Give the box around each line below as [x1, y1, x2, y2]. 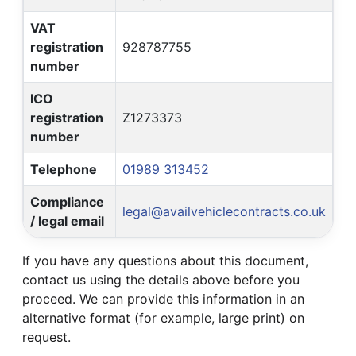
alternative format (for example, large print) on [22, 309, 304, 326]
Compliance [30, 193, 104, 210]
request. [22, 328, 71, 345]
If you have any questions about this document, [22, 252, 308, 269]
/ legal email [30, 212, 104, 229]
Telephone [30, 161, 97, 177]
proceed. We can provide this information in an [22, 290, 304, 307]
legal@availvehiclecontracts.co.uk [122, 203, 326, 219]
